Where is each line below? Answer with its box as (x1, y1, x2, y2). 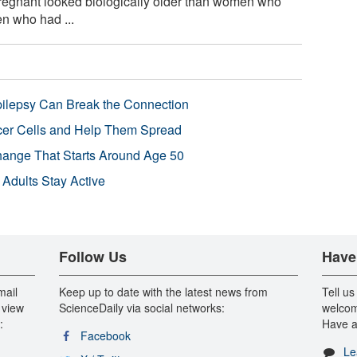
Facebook (80, 327, 131, 343)
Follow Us (58, 245, 127, 267)
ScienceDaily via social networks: (58, 299, 225, 316)
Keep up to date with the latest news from (58, 283, 268, 300)
